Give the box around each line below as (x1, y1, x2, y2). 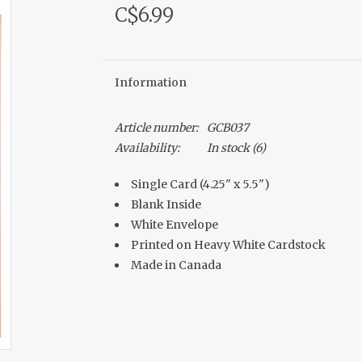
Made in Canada (130, 258, 221, 272)
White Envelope (130, 217, 218, 232)
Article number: (114, 120, 199, 135)
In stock (206, 141, 250, 155)
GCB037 (206, 120, 249, 135)
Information (114, 75, 187, 90)
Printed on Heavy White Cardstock (130, 238, 326, 252)
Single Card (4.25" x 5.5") (130, 177, 270, 192)
